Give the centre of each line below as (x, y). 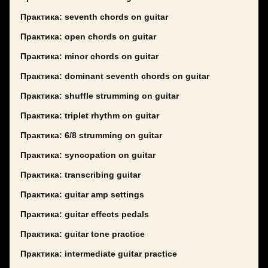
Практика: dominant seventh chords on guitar (115, 76)
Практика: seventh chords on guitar (94, 17)
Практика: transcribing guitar (80, 175)
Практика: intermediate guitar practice (99, 254)
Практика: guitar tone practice (83, 234)
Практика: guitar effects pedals (85, 214)
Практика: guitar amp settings (82, 195)
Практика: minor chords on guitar (89, 57)
